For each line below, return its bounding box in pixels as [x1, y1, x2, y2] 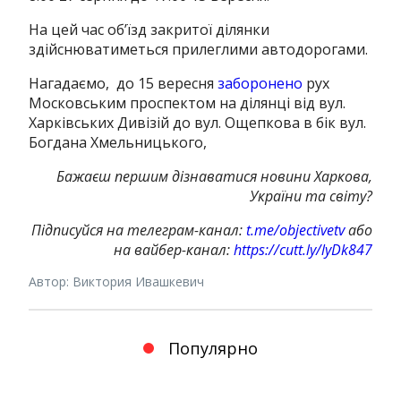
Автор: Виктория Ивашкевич [29, 272, 205, 290]
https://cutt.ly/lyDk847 [233, 239, 372, 260]
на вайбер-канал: [113, 239, 234, 260]
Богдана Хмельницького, [29, 132, 208, 152]
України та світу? [249, 185, 372, 206]
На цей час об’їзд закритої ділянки [29, 19, 270, 39]
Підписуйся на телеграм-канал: [30, 219, 246, 240]
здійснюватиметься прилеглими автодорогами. [29, 38, 369, 59]
